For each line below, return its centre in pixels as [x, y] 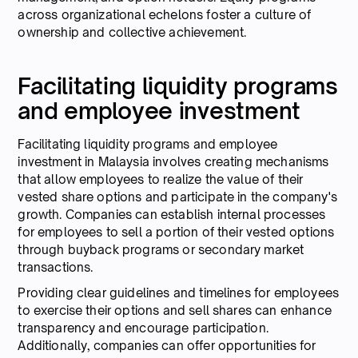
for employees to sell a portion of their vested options [176, 232]
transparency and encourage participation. [143, 328]
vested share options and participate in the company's [177, 197]
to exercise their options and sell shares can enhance [175, 310]
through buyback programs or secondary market [161, 249]
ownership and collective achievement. [132, 32]
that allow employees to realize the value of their [161, 179]
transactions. [56, 267]
